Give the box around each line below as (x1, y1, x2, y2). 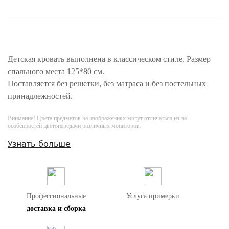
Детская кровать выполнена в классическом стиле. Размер (8, 55, 211, 63)
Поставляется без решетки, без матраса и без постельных (8, 79, 206, 88)
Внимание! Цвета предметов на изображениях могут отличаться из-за (8, 114, 187, 122)
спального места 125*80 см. (8, 67, 104, 76)
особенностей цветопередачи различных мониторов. (8, 122, 141, 129)
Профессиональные (26, 192, 86, 200)
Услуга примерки (126, 192, 179, 200)
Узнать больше (8, 139, 71, 148)
